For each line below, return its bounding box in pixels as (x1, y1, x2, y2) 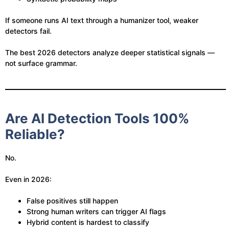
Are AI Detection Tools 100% (5, 110, 189, 126)
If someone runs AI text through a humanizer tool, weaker (5, 16, 198, 25)
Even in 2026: (5, 175, 52, 184)
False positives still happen (27, 196, 118, 205)
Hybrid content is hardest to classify (27, 218, 149, 226)
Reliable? (5, 126, 65, 142)
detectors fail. (5, 27, 52, 35)
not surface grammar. (5, 59, 77, 67)
